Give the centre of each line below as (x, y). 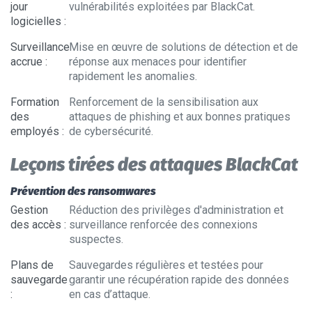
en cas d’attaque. (109, 294)
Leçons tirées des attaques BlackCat (154, 165)
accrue (26, 62)
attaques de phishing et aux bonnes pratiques (179, 117)
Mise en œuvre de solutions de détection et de (183, 47)
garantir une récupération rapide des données (179, 280)
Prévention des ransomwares (83, 191)
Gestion (29, 210)
